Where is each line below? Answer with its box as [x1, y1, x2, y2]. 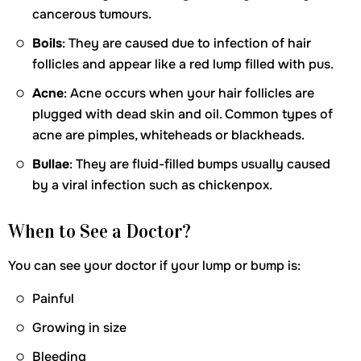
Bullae [32, 156, 69, 172]
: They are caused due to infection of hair [62, 35, 311, 52]
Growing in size [32, 319, 127, 336]
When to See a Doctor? [8, 220, 191, 243]
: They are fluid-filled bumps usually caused [69, 156, 330, 172]
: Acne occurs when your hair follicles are [64, 85, 314, 102]
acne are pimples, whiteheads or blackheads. [32, 127, 305, 143]
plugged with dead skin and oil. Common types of [32, 106, 333, 122]
